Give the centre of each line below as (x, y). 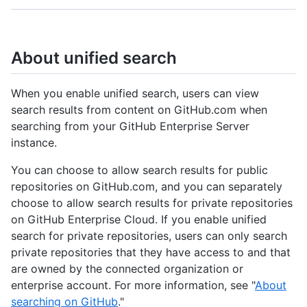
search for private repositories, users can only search (149, 236)
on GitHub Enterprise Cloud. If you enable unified (139, 220)
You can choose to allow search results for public (139, 170)
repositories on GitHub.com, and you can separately (147, 187)
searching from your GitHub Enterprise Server (130, 126)
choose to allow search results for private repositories (152, 203)
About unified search (94, 58)
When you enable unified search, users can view (135, 94)
